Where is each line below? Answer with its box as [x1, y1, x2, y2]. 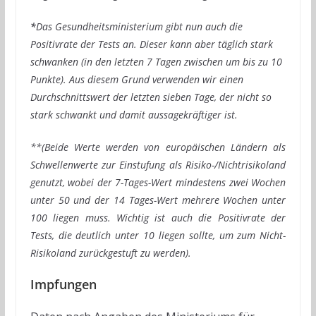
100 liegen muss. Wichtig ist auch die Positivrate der [30, 211, 286, 225]
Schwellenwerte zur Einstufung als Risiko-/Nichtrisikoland [30, 158, 286, 172]
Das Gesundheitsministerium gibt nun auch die [35, 20, 243, 34]
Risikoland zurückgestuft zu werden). [30, 246, 191, 260]
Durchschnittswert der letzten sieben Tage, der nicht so [30, 90, 272, 104]
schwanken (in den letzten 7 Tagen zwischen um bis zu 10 [30, 55, 282, 69]
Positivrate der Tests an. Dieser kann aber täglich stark [30, 37, 273, 51]
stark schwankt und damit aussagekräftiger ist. [30, 108, 238, 122]
